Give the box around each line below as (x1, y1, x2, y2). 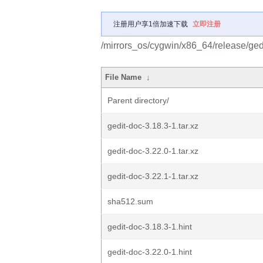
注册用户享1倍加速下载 (113, 20, 188, 28)
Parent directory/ (107, 96, 169, 105)
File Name (105, 73, 142, 82)
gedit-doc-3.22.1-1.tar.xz (107, 171, 198, 181)
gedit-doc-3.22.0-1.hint (107, 247, 192, 257)
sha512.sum (107, 197, 153, 206)
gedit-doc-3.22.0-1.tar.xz (107, 146, 198, 156)
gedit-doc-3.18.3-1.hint (107, 222, 192, 231)
